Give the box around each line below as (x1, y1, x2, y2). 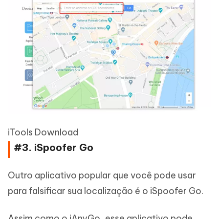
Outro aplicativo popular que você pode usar (8, 169, 196, 181)
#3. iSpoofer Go (14, 141, 93, 153)
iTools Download (8, 126, 78, 138)
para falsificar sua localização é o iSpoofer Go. (8, 185, 203, 197)
